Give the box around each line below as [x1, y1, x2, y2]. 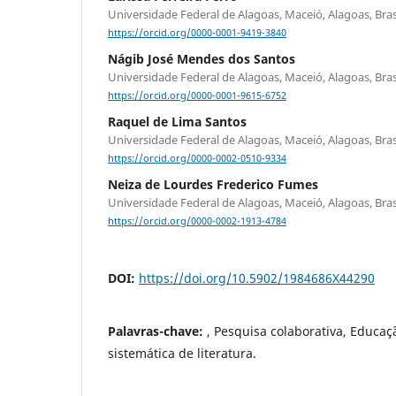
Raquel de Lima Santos [108, 113, 247, 131]
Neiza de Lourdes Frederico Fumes [108, 176, 318, 194]
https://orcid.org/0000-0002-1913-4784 [108, 215, 286, 228]
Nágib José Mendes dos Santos [108, 49, 295, 67]
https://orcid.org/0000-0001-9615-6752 [108, 89, 286, 103]
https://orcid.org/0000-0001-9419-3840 [108, 26, 286, 39]
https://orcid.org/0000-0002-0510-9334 [108, 152, 286, 165]
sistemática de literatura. [108, 345, 256, 362]
